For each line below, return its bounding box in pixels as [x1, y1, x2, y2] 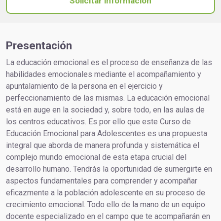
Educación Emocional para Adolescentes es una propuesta [6, 129, 207, 138]
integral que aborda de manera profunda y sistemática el [6, 141, 199, 150]
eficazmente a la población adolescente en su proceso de [6, 188, 205, 197]
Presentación [6, 39, 72, 52]
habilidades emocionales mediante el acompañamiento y [6, 70, 201, 79]
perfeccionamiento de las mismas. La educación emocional [6, 93, 210, 103]
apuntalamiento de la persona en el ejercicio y [6, 81, 163, 91]
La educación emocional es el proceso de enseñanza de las [6, 58, 212, 67]
